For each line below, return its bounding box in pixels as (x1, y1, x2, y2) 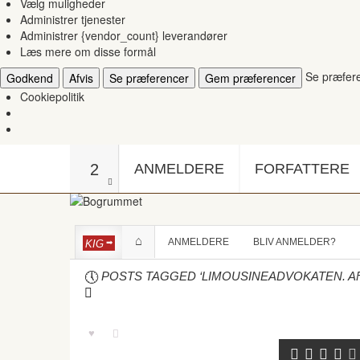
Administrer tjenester (20, 11, 125, 28)
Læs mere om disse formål (20, 43, 156, 60)
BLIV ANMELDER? (253, 236, 336, 248)
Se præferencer (109, 70, 189, 87)
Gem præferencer (205, 70, 296, 87)
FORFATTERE (255, 161, 350, 178)
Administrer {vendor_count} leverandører (20, 27, 227, 44)
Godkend (6, 70, 53, 87)
